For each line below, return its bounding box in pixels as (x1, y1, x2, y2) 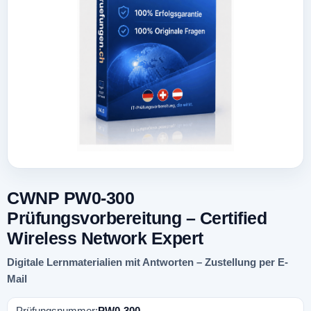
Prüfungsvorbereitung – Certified (7, 208, 267, 228)
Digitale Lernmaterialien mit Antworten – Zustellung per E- (7, 256, 288, 268)
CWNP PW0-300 (7, 188, 134, 208)
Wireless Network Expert (7, 228, 203, 248)
